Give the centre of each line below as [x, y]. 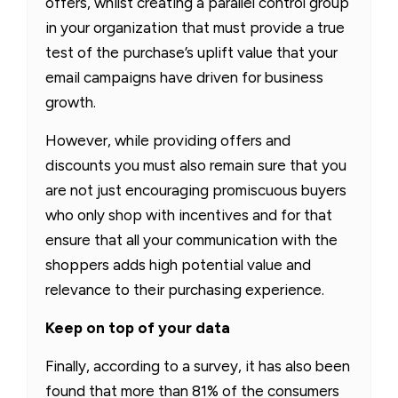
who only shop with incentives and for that [189, 215]
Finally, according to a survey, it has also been [198, 366]
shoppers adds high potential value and [178, 264]
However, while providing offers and [168, 140]
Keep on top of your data [138, 327]
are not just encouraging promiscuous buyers [196, 190]
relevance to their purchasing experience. [185, 289]
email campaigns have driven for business [184, 77]
